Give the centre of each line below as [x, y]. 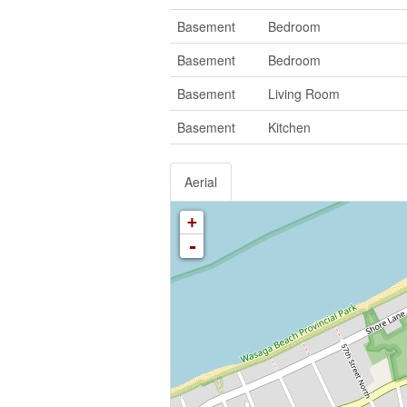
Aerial [201, 181]
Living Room [304, 93]
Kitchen [289, 127]
